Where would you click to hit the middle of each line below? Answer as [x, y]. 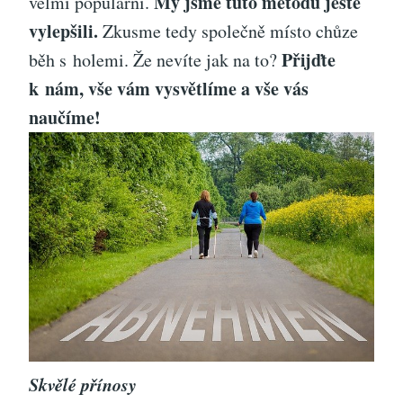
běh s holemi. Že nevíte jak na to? [155, 59]
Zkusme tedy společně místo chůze [228, 31]
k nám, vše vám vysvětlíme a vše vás [169, 88]
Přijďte [309, 59]
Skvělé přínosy [83, 385]
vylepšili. [63, 31]
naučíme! [65, 117]
